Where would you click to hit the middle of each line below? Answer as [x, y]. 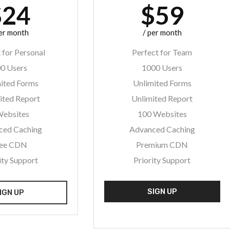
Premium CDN [162, 145]
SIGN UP [162, 191]
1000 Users [162, 68]
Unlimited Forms [162, 83]
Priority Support [162, 160]
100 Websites [162, 114]
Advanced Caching [162, 129]
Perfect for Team [162, 52]
